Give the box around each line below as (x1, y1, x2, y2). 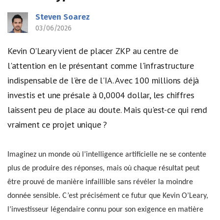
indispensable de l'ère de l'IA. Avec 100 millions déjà (7, 75, 199, 86)
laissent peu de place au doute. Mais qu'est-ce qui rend (7, 104, 208, 115)
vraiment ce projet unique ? (7, 119, 108, 130)
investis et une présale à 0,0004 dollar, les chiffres (7, 89, 194, 101)
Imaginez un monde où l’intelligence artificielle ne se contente (7, 150, 206, 159)
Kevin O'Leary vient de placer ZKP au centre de (7, 45, 178, 56)
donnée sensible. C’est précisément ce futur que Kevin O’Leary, (7, 192, 208, 200)
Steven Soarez (35, 12, 90, 22)
